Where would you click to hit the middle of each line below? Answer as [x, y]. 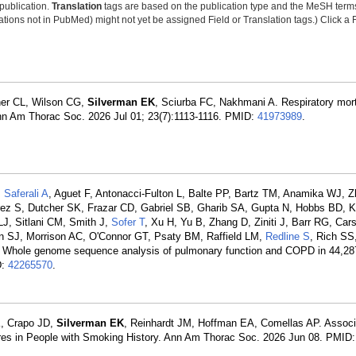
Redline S [288, 236]
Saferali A [26, 193]
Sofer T [128, 222]
